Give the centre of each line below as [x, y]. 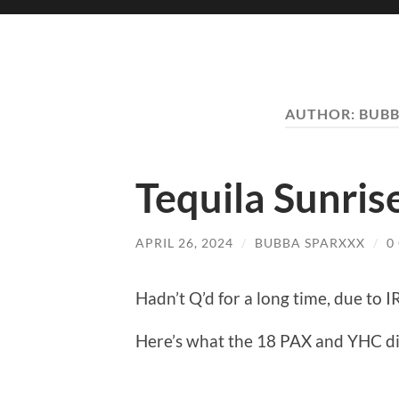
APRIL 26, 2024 [184, 242]
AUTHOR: [322, 114]
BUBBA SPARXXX [310, 242]
